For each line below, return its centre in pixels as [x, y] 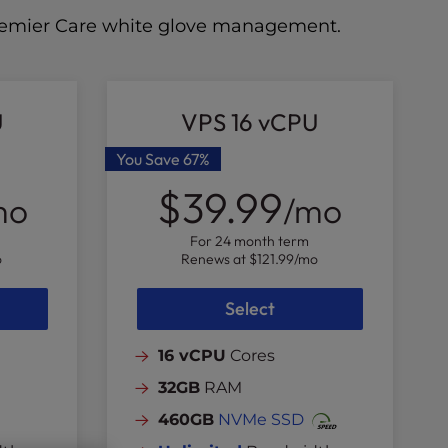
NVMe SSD [261, 419]
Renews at [215, 259]
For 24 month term [250, 241]
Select [249, 308]
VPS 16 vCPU [250, 122]
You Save [150, 159]
